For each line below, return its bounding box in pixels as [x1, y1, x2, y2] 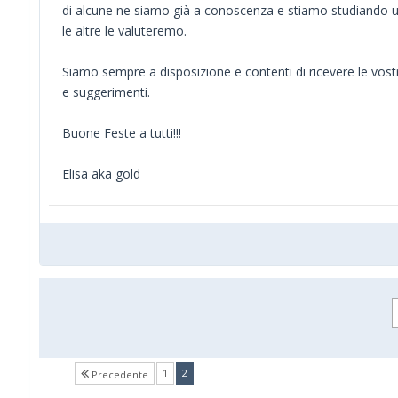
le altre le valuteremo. [62, 22, 187, 39]
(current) [186, 365, 228, 378]
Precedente [88, 368, 148, 381]
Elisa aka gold [62, 165, 140, 182]
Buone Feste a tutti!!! [62, 124, 181, 141]
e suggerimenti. [62, 84, 150, 100]
